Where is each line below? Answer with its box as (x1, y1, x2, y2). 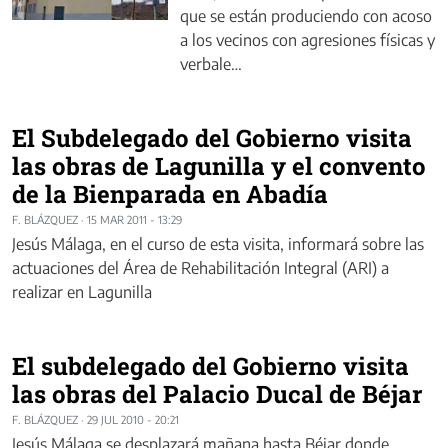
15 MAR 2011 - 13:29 (87, 213, 182, 227)
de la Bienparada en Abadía (12, 178, 328, 211)
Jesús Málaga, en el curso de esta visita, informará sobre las (12, 234, 424, 255)
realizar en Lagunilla (12, 282, 152, 303)
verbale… (180, 54, 242, 75)
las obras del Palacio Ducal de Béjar (12, 378, 422, 411)
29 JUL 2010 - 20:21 (87, 413, 179, 427)
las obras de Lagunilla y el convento (12, 150, 426, 183)
